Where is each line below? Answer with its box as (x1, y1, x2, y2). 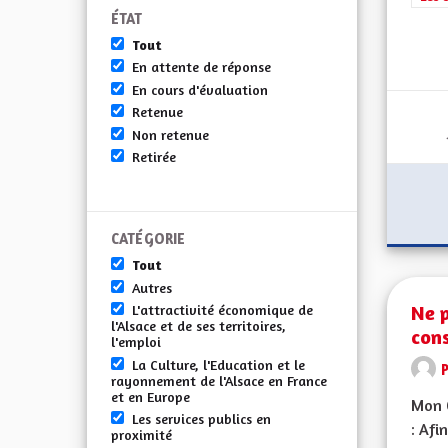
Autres (132, 278, 172, 296)
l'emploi (111, 333, 161, 351)
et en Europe (111, 387, 190, 405)
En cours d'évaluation (132, 80, 268, 98)
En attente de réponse (132, 58, 271, 76)
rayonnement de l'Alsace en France (111, 371, 327, 389)
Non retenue (132, 125, 209, 143)
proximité (111, 425, 172, 443)
